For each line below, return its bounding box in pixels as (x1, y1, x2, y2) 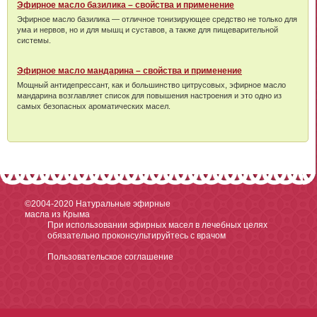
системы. (17, 35, 51, 45)
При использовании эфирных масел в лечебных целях (47, 219, 267, 230)
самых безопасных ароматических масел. (17, 101, 171, 110)
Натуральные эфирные (76, 198, 171, 209)
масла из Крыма (25, 209, 90, 219)
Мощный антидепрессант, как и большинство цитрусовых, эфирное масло (17, 80, 286, 89)
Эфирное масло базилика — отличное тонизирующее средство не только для (17, 14, 297, 23)
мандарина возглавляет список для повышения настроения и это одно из (17, 91, 282, 100)
